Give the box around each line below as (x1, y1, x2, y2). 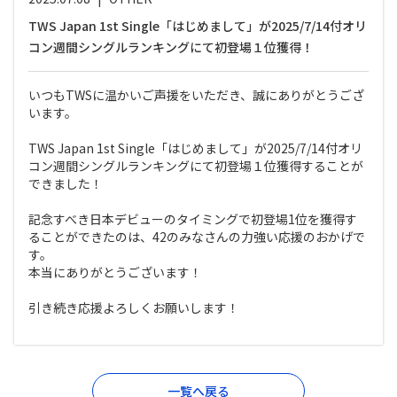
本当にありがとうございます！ (28, 263, 202, 281)
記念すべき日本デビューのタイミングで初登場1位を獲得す (28, 210, 357, 228)
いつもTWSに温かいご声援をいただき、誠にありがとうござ (28, 86, 364, 104)
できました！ (28, 175, 103, 192)
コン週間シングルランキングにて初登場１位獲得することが (28, 157, 363, 175)
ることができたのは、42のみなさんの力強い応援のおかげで (28, 228, 365, 245)
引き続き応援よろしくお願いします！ (28, 299, 239, 316)
